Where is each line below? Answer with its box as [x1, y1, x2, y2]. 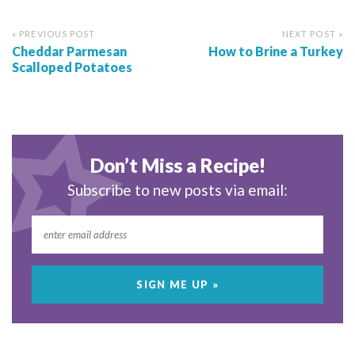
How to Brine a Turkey [208, 44, 343, 59]
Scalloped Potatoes [12, 59, 132, 75]
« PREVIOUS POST [12, 29, 96, 40]
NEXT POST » [281, 29, 343, 40]
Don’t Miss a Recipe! [90, 154, 265, 177]
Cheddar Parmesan [12, 44, 127, 59]
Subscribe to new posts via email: [67, 181, 288, 200]
